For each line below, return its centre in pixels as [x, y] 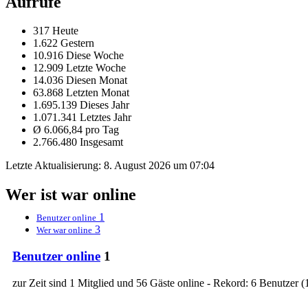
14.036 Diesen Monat [80, 80]
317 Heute [56, 31]
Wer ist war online [71, 195]
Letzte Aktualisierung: [55, 166]
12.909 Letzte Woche [79, 68]
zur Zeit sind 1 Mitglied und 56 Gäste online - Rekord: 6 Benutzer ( [158, 283]
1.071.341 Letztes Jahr [82, 118]
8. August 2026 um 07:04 [159, 166]
